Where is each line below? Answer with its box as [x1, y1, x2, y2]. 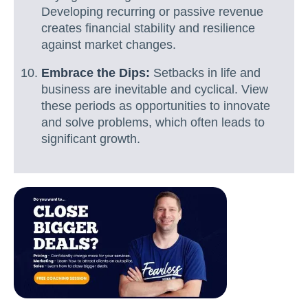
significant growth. [41, 132, 140, 146]
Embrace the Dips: [41, 66, 150, 80]
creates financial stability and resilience [41, 21, 255, 35]
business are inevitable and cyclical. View [41, 82, 268, 97]
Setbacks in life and [150, 66, 261, 80]
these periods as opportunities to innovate [41, 99, 270, 113]
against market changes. [41, 37, 176, 52]
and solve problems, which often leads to [41, 115, 265, 130]
